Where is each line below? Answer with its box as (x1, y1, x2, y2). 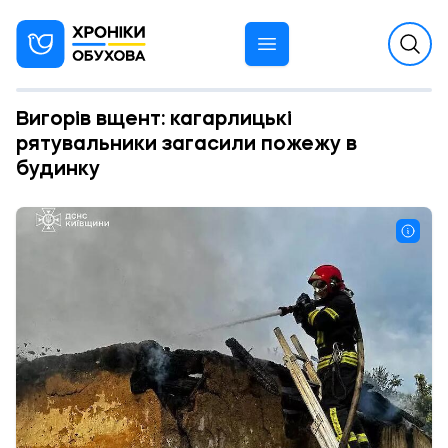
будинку (16, 160, 100, 180)
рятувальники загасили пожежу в (16, 135, 357, 155)
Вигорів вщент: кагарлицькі (16, 110, 292, 130)
